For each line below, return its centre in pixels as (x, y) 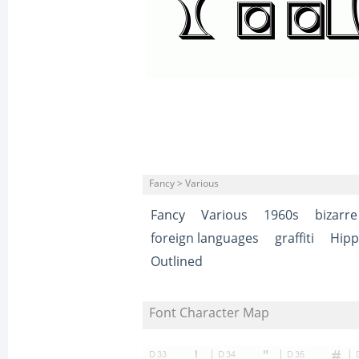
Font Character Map (209, 313)
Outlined (177, 262)
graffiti (294, 238)
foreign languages (205, 238)
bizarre (336, 215)
